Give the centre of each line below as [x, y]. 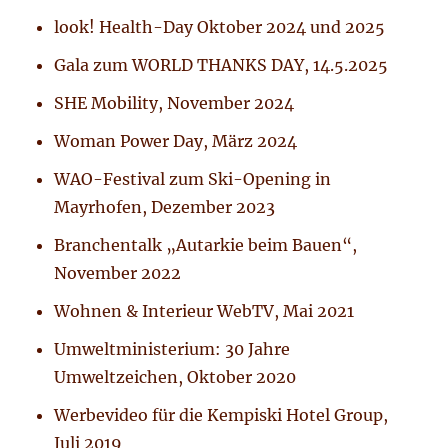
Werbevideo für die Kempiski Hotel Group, [221, 414]
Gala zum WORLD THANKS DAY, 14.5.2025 [221, 64]
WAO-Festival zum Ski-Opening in [193, 178]
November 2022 [118, 272]
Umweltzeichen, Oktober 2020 [175, 376]
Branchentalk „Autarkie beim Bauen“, [206, 244]
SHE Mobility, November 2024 [174, 102]
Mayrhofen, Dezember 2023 [165, 206]
